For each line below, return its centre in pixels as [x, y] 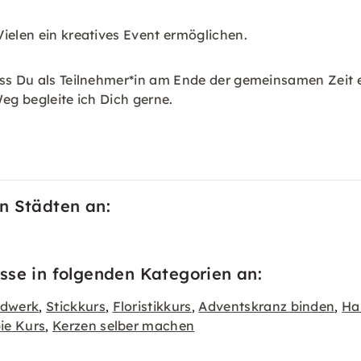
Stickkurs [76, 306]
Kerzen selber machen [123, 326]
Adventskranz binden [267, 306]
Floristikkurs [152, 306]
